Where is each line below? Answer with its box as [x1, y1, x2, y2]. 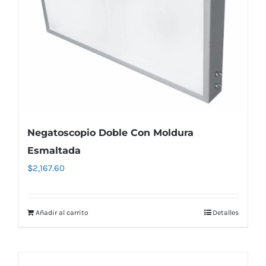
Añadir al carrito [36, 208, 88, 217]
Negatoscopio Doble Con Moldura [27, 127, 194, 138]
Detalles [213, 208, 239, 217]
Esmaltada [27, 145, 81, 156]
